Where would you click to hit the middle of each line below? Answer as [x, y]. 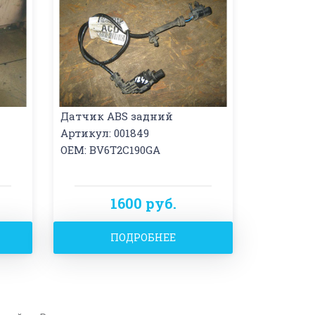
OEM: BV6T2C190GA [110, 149]
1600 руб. [143, 203]
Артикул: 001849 [105, 133]
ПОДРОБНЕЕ [143, 237]
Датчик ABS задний [117, 116]
